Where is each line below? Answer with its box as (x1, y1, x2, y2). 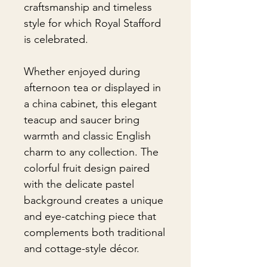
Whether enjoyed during (24, 65, 140, 78)
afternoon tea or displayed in (24, 81, 161, 94)
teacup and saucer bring (24, 113, 139, 126)
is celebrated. (24, 33, 88, 46)
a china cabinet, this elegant (24, 97, 157, 110)
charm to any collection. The (24, 145, 159, 159)
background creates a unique (24, 194, 163, 207)
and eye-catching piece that (24, 210, 156, 223)
